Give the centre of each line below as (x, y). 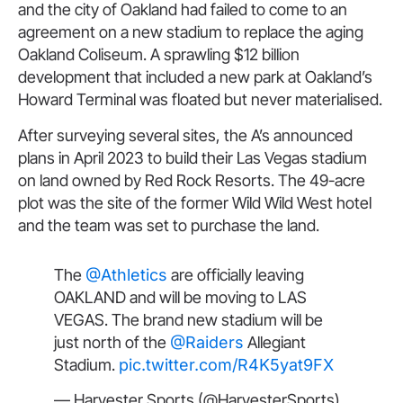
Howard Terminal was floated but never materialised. (200, 100)
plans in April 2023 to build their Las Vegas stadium (193, 157)
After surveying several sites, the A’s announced (185, 135)
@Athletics (126, 274)
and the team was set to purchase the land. (169, 225)
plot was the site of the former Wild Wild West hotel (195, 202)
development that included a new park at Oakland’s (195, 77)
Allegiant (275, 342)
